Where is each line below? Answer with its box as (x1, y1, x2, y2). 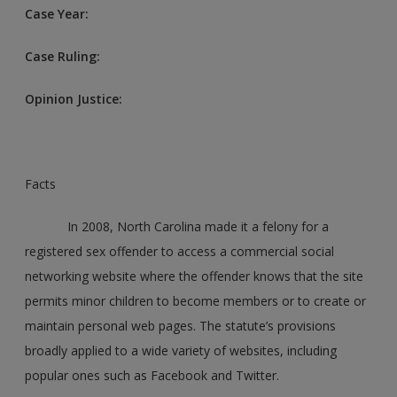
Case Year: (25, 4, 93, 22)
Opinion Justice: (25, 90, 127, 107)
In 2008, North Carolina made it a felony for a (25, 217, 330, 235)
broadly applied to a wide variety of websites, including (25, 341, 338, 359)
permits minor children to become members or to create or (25, 292, 367, 309)
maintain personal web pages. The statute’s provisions (25, 316, 337, 334)
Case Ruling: (25, 47, 105, 65)
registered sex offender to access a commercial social (25, 242, 335, 260)
